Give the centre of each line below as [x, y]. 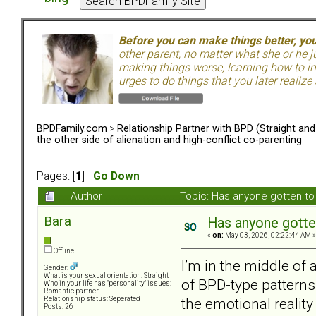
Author [86, 196]
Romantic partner [71, 291]
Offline [63, 251]
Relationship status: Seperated [92, 299]
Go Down [116, 177]
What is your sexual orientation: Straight [106, 276]
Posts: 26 [59, 307]
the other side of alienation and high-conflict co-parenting [169, 139]
